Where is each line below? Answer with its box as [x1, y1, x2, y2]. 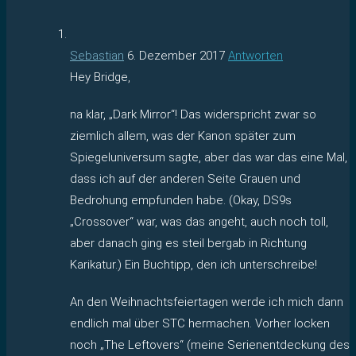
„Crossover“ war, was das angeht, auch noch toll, [70, 214, 328, 229]
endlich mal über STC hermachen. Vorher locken [70, 315, 330, 331]
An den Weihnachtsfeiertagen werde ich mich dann [70, 294, 343, 309]
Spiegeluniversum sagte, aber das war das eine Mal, [70, 149, 347, 164]
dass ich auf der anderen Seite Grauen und [70, 171, 300, 186]
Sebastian [70, 48, 124, 63]
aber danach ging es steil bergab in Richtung [70, 235, 307, 250]
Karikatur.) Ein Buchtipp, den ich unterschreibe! [70, 257, 317, 272]
